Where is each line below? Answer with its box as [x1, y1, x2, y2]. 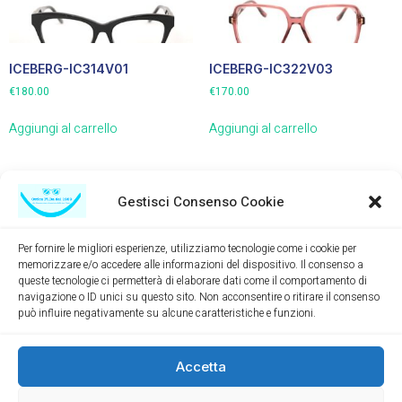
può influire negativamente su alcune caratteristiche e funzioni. [18, 305, 316, 321]
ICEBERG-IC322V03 [208, 60, 333, 76]
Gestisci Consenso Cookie [118, 191, 284, 212]
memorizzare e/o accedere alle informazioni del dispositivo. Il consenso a [18, 257, 363, 273]
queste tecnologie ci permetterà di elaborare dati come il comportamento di [18, 273, 367, 289]
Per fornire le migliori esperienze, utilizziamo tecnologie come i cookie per [18, 240, 356, 257]
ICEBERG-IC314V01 [9, 60, 128, 76]
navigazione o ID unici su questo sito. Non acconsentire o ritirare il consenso [18, 289, 380, 305]
